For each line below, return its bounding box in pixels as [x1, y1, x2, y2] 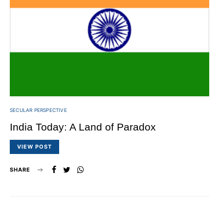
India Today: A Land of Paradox [10, 121, 156, 133]
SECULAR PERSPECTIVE [10, 107, 67, 113]
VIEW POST [17, 143, 52, 151]
